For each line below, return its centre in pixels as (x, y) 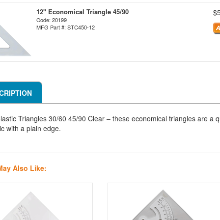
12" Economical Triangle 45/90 (82, 12)
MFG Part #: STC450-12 (66, 27)
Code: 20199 (52, 20)
